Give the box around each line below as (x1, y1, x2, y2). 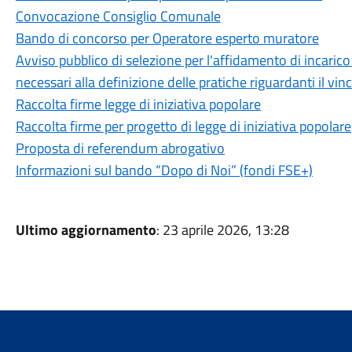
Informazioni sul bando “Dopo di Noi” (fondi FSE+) (15, 159, 313, 181)
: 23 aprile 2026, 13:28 (156, 219, 289, 240)
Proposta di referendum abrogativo (15, 137, 225, 159)
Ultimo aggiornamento (15, 219, 156, 240)
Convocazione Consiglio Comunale (15, 5, 221, 27)
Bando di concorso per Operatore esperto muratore (15, 27, 319, 49)
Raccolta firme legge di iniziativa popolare (15, 93, 261, 115)
